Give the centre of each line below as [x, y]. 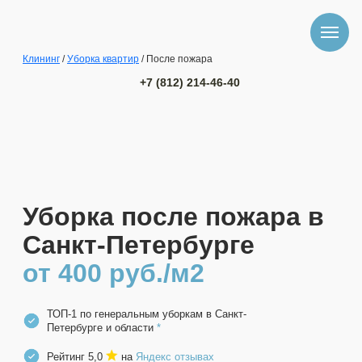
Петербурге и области [102, 328]
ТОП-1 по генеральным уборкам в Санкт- [147, 314]
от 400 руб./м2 [114, 273]
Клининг [41, 59]
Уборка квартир [103, 59]
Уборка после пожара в [173, 217]
